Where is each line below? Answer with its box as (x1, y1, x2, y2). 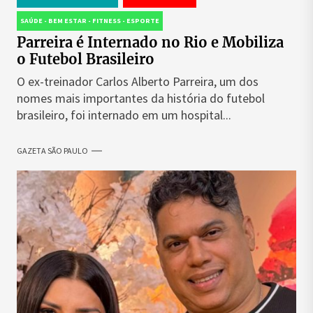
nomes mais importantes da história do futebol (17, 90, 265, 106)
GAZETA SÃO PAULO (17, 145, 88, 156)
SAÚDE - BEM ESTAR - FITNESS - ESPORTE (20, 16, 159, 25)
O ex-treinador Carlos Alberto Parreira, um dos (17, 73, 259, 89)
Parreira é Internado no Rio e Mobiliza (17, 34, 284, 51)
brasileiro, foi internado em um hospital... (17, 107, 231, 123)
